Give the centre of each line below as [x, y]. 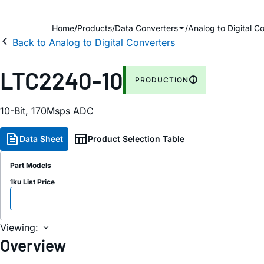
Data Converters [146, 28]
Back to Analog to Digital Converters [94, 42]
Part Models [31, 165]
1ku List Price [32, 182]
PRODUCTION [162, 80]
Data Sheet [41, 139]
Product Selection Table [136, 139]
